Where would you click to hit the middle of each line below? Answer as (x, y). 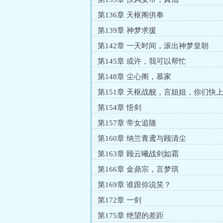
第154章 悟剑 (119, 108)
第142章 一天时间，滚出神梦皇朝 (153, 46)
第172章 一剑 (119, 200)
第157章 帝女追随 (127, 123)
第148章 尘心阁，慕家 (134, 77)
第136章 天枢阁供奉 (131, 15)
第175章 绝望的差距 (131, 216)
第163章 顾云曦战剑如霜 (138, 154)
